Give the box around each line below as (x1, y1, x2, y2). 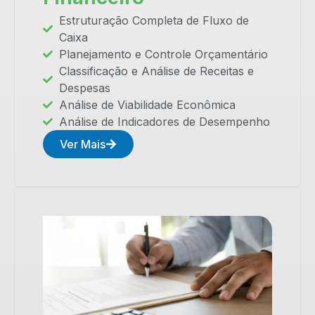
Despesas (58, 80, 110, 95)
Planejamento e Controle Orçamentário (58, 46, 268, 61)
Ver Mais (60, 136, 105, 151)
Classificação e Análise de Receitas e (58, 63, 254, 78)
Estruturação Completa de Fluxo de (58, 13, 249, 27)
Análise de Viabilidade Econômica (58, 97, 236, 112)
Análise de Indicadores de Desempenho (58, 114, 270, 129)
